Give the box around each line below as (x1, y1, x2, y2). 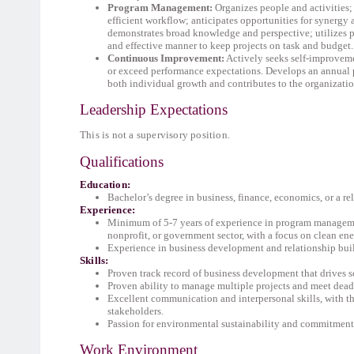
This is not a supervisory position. (80, 129, 230, 141)
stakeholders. (107, 305, 166, 317)
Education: (80, 179, 130, 190)
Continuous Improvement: (107, 52, 224, 64)
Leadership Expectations (80, 101, 228, 118)
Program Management (107, 2, 209, 13)
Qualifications (80, 153, 164, 170)
